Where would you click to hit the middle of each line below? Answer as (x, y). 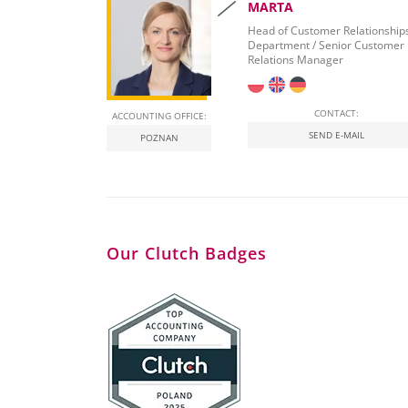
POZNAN (159, 138)
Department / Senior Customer (326, 46)
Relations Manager (296, 60)
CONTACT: (336, 113)
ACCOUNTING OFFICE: (159, 116)
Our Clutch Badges (187, 254)
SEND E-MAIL (336, 135)
